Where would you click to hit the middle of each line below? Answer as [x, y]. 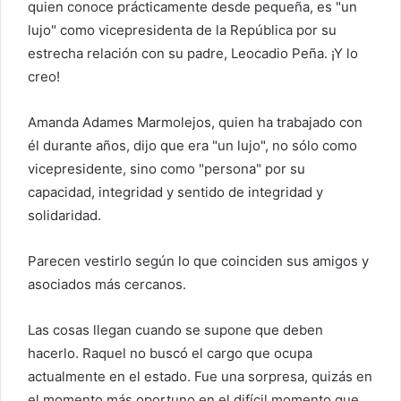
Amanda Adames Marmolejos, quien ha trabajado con [195, 122]
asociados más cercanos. [107, 284]
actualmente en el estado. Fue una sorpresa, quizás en [200, 376]
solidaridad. [64, 215]
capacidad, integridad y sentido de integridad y [175, 192]
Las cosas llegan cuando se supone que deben [175, 329]
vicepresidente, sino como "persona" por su [166, 168]
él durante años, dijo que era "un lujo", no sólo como [192, 145]
